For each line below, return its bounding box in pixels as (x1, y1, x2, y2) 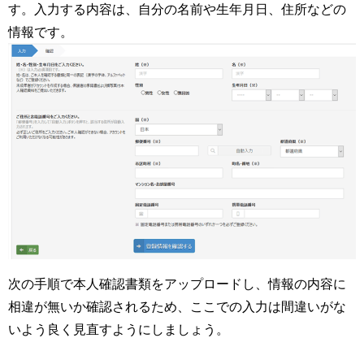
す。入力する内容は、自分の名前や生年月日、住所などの (8, 2, 346, 16)
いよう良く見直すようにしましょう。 (8, 322, 229, 336)
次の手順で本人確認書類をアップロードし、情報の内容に (8, 276, 346, 290)
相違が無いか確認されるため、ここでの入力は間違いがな (8, 299, 346, 313)
